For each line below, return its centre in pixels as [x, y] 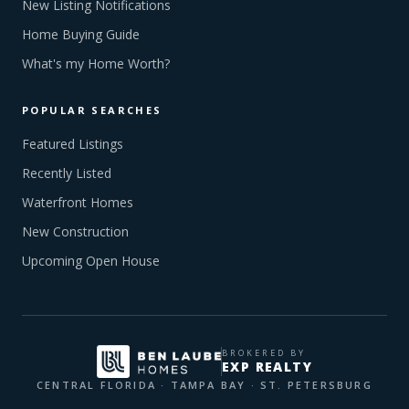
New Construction [75, 231]
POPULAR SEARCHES [92, 110]
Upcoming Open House [91, 261]
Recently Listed [67, 173]
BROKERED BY [264, 352]
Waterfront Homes [78, 202]
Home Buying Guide [81, 34]
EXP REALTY [267, 366]
